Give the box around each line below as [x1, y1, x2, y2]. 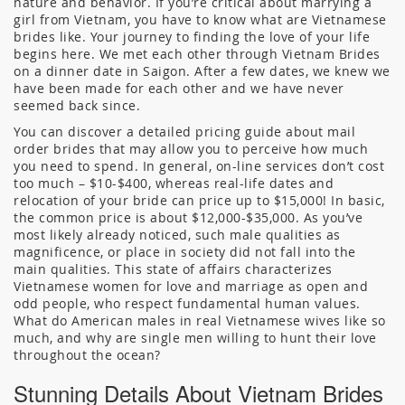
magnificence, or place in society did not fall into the [14, 243, 356, 260]
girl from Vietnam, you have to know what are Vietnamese [14, 11, 387, 28]
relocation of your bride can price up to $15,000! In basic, [14, 192, 385, 209]
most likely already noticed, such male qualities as [14, 226, 341, 243]
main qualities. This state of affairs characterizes [14, 260, 333, 278]
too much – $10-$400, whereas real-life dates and [14, 174, 334, 192]
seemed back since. [14, 97, 140, 114]
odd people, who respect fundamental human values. [14, 295, 361, 312]
